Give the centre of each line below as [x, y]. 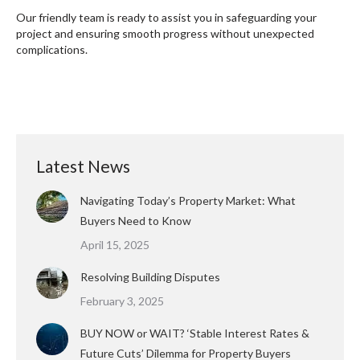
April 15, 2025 [115, 245]
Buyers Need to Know [136, 221]
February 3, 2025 [122, 301]
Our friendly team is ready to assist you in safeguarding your [166, 17]
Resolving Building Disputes [150, 277]
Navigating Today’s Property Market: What [188, 200]
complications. [52, 49]
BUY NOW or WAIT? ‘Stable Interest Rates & [195, 333]
